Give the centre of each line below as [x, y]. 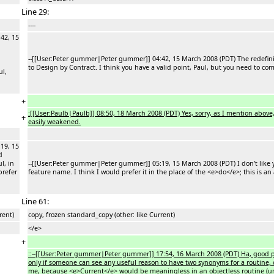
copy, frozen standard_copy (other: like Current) [102, 214]
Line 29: [35, 11]
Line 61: [35, 201]
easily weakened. [54, 121]
